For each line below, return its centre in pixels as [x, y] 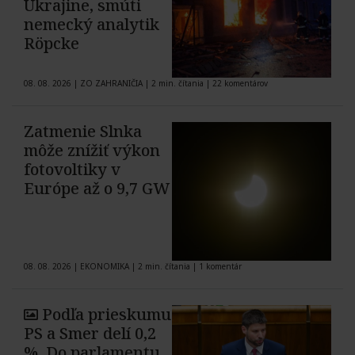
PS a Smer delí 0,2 [90, 334]
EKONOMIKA [105, 267]
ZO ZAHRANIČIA [111, 84]
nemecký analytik [92, 25]
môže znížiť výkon [92, 151]
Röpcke [52, 44]
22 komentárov [240, 84]
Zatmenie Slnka [83, 132]
